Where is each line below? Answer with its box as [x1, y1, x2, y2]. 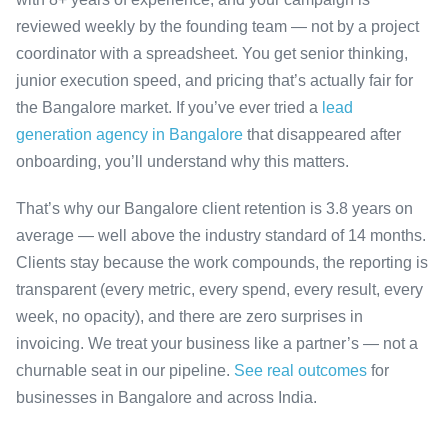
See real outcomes [234, 361, 367, 379]
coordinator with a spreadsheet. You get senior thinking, [16, 44, 408, 62]
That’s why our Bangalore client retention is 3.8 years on [16, 199, 413, 217]
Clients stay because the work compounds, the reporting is [16, 253, 428, 271]
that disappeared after [243, 125, 401, 143]
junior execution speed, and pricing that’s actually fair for [16, 71, 413, 89]
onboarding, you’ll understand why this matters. [16, 152, 349, 170]
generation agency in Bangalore [16, 125, 243, 143]
